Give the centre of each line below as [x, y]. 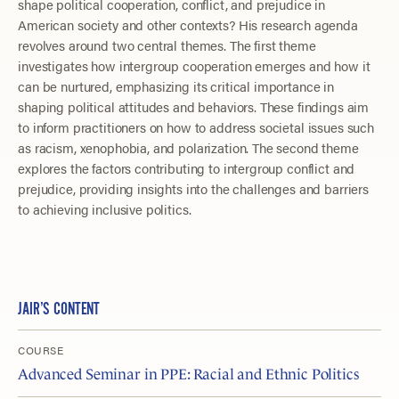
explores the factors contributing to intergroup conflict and [187, 168]
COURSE [41, 350]
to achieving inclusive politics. [105, 209]
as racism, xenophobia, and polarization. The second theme [188, 148]
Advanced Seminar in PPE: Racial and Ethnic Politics [188, 374]
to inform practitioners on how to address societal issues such [196, 127]
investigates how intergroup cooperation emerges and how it [194, 66]
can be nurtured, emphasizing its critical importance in [176, 86]
